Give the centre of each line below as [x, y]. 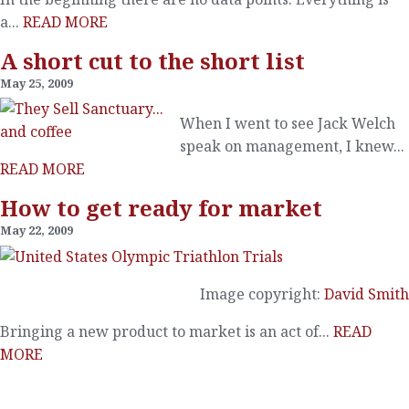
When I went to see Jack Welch [288, 124]
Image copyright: [262, 294]
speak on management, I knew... [292, 147]
